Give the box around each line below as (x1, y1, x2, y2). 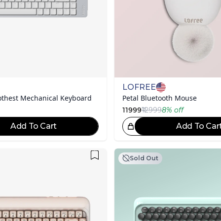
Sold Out (130, 154, 158, 162)
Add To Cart (10, 121, 57, 131)
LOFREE (122, 82, 156, 92)
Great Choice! (47, 121, 93, 131)
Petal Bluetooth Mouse (122, 93, 197, 103)
